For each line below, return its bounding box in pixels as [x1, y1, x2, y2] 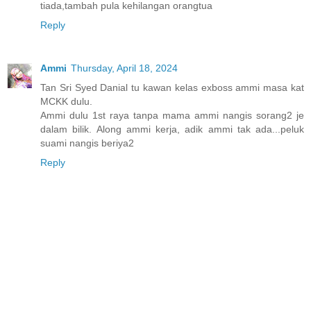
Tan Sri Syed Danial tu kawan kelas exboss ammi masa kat [40, 82, 304, 94]
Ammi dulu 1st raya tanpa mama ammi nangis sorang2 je [40, 110, 304, 121]
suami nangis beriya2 [40, 137, 134, 149]
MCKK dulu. [40, 96, 92, 108]
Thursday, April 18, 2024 [71, 62, 178, 74]
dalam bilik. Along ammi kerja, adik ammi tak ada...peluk [40, 124, 304, 135]
